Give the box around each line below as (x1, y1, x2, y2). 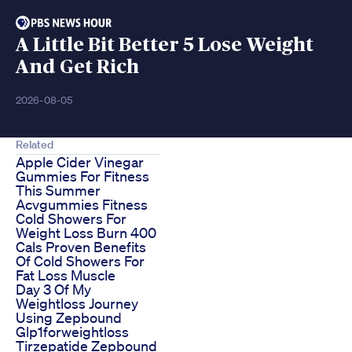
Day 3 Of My (16, 280, 91, 299)
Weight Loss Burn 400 (16, 224, 156, 242)
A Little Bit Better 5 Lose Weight (16, 35, 313, 56)
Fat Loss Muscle (16, 266, 115, 284)
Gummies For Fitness (16, 167, 149, 185)
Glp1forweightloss (16, 323, 129, 341)
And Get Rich (16, 57, 139, 78)
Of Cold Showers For (16, 252, 145, 270)
